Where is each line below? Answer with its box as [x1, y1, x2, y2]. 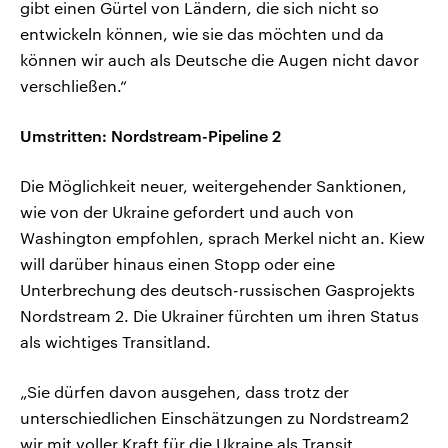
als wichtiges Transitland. [20, 332, 211, 352]
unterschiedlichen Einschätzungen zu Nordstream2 [20, 408, 409, 428]
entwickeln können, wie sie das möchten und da [20, 24, 384, 44]
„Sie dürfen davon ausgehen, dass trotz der [20, 382, 349, 402]
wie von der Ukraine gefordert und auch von [20, 202, 354, 222]
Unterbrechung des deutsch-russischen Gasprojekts [20, 280, 415, 300]
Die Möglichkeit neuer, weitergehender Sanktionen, [20, 176, 407, 196]
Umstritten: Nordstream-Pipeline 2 [20, 126, 281, 146]
